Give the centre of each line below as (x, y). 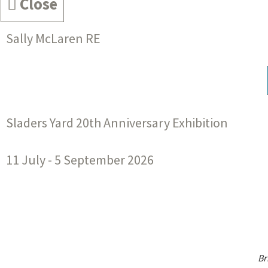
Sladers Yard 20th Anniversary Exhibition (117, 123)
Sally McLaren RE (53, 39)
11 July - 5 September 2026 (80, 160)
